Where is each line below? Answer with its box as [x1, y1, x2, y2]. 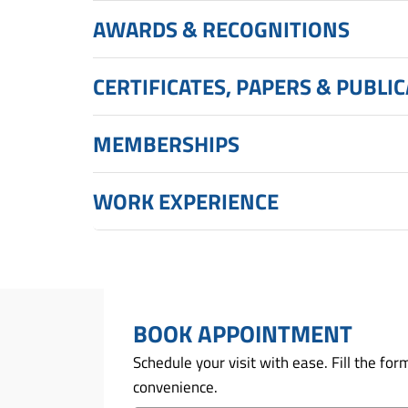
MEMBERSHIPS [93, 127, 240, 160]
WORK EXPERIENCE [93, 184, 279, 218]
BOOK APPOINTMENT [133, 315, 352, 352]
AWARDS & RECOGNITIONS [93, 12, 350, 46]
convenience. [133, 374, 218, 399]
